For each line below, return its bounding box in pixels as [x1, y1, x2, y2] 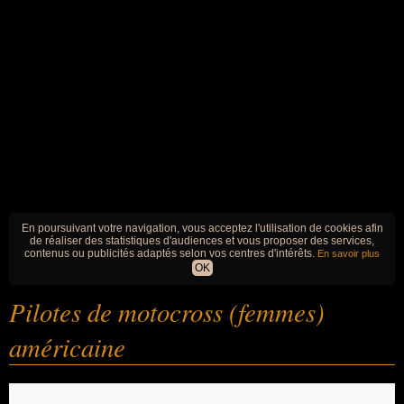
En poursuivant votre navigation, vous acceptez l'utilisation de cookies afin [21, 222, 383, 234]
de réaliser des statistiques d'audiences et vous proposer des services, [30, 234, 374, 247]
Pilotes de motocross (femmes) [9, 294, 325, 329]
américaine [9, 329, 125, 364]
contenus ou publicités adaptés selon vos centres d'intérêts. [24, 247, 317, 260]
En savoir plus [317, 248, 380, 259]
